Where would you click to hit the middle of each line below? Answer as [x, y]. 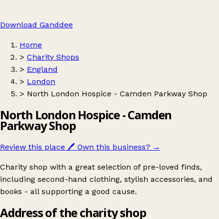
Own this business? [114, 147]
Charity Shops [53, 57]
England [42, 69]
